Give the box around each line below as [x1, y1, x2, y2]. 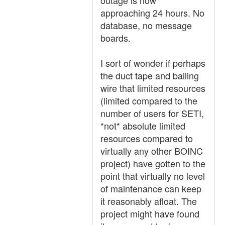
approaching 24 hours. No [100, 6, 204, 19]
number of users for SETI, [100, 106, 204, 120]
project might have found [100, 207, 199, 220]
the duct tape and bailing [100, 69, 199, 82]
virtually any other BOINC [100, 144, 203, 157]
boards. [100, 31, 131, 44]
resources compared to [100, 132, 193, 145]
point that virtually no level [100, 169, 205, 182]
